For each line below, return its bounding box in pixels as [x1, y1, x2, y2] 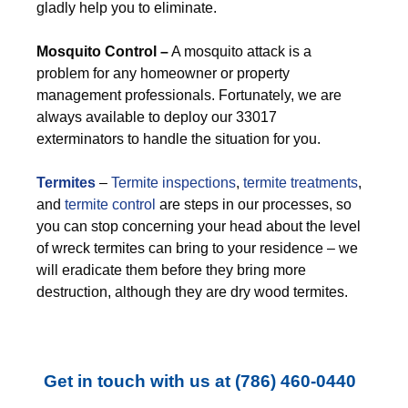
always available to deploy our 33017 [36, 109, 277, 125]
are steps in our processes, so [156, 197, 352, 212]
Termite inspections [111, 175, 236, 190]
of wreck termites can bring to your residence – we [36, 240, 358, 256]
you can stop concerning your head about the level [36, 219, 361, 234]
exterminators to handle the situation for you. [36, 131, 321, 147]
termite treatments [243, 175, 358, 190]
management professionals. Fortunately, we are [36, 87, 342, 103]
